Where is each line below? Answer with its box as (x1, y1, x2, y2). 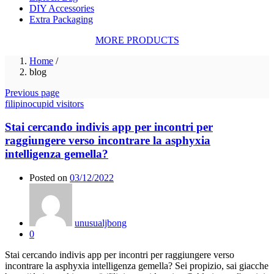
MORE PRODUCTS (95, 34, 179, 45)
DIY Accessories (29, 2, 94, 13)
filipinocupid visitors (5, 98, 84, 109)
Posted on (29, 172, 67, 183)
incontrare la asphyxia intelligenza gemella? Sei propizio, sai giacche (5, 261, 268, 272)
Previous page (5, 87, 59, 98)
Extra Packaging (29, 13, 93, 24)
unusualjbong (75, 218, 127, 229)
